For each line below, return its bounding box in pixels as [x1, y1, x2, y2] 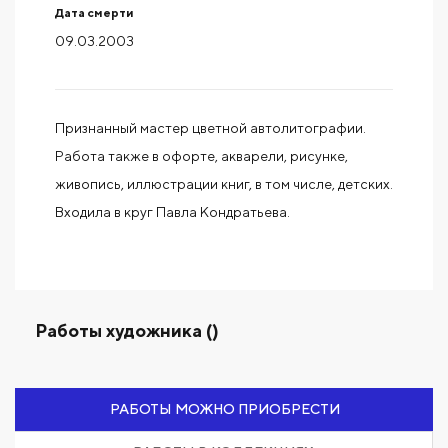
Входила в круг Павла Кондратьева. [55, 204, 290, 220]
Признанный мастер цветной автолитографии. [55, 120, 366, 136]
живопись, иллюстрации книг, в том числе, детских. [55, 176, 393, 192]
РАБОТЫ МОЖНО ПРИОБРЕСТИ [109, 401, 340, 417]
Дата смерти [55, 5, 134, 20]
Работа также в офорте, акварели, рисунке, [55, 148, 348, 164]
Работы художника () [35, 320, 219, 341]
